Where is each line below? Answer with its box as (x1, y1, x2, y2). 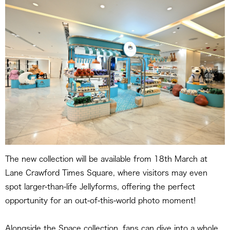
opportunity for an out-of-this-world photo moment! (5, 197, 196, 205)
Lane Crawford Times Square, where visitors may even (5, 169, 207, 177)
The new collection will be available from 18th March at (5, 155, 207, 163)
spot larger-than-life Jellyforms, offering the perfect (5, 183, 195, 191)
